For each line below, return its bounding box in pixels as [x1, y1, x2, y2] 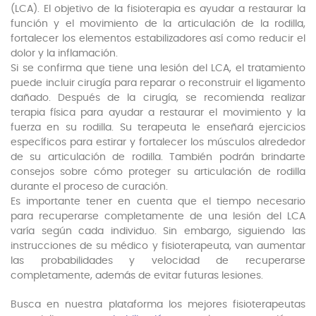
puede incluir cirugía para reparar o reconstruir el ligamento [11, 78, 305, 89]
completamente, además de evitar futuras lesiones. [11, 271, 263, 281]
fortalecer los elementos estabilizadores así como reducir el [11, 34, 305, 44]
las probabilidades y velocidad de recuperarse [11, 256, 305, 267]
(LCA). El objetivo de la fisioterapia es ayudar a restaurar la [11, 4, 305, 15]
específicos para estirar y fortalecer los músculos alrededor [11, 138, 305, 148]
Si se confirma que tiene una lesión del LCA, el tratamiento [11, 63, 305, 74]
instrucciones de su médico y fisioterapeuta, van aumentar [11, 241, 305, 252]
